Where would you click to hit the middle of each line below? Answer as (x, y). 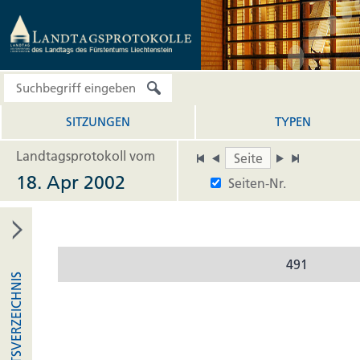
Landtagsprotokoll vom (86, 156)
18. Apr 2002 (71, 182)
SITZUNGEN (98, 122)
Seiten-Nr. (257, 183)
